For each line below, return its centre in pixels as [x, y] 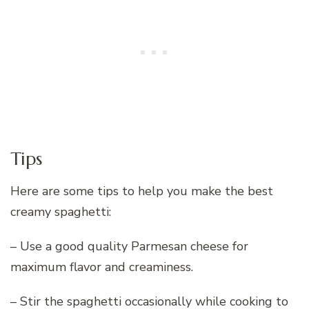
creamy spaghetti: [61, 212]
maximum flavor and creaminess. [102, 267]
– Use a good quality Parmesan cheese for [129, 247]
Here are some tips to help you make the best [142, 191]
